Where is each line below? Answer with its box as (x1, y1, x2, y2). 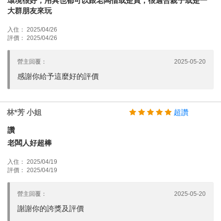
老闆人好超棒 (7, 138, 52, 147)
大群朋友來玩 (7, 6, 52, 15)
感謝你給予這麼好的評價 (17, 72, 99, 80)
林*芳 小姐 (7, 108, 41, 116)
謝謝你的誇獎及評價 (17, 204, 84, 213)
